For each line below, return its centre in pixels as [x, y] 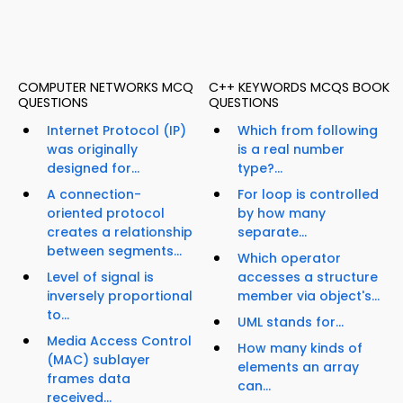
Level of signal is [100, 278]
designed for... [93, 169]
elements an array [298, 367]
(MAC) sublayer [99, 360]
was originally [92, 150]
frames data [89, 379]
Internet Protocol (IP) [116, 131]
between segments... [114, 251]
